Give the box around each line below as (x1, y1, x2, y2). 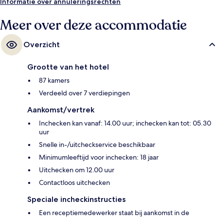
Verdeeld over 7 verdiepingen (39, 89, 130, 98)
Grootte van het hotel (27, 62, 109, 72)
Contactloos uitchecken (39, 178, 110, 187)
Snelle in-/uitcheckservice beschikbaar (39, 140, 155, 149)
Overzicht (23, 40, 60, 50)
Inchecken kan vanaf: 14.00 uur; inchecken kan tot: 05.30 (39, 119, 211, 128)
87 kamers (39, 76, 70, 85)
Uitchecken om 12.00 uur (39, 165, 114, 175)
